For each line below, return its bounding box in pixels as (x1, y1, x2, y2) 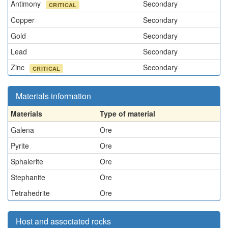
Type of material (100, 108, 155, 119)
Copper (11, 15, 35, 25)
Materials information (16, 90, 91, 102)
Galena (11, 125, 34, 135)
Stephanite (11, 172, 45, 182)
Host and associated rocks (16, 215, 111, 227)
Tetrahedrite (11, 188, 50, 198)
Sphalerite (11, 156, 43, 166)
